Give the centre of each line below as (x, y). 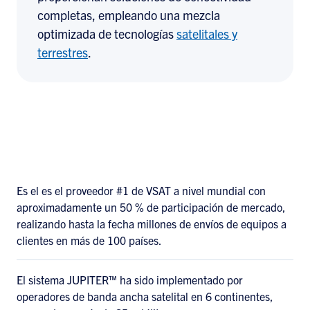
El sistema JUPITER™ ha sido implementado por (130, 279)
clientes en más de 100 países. (89, 240)
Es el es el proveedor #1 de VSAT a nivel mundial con (141, 190)
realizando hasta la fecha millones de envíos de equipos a (152, 223)
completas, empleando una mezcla (129, 15)
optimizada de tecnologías (107, 33)
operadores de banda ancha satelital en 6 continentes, (145, 296)
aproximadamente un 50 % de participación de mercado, (151, 207)
